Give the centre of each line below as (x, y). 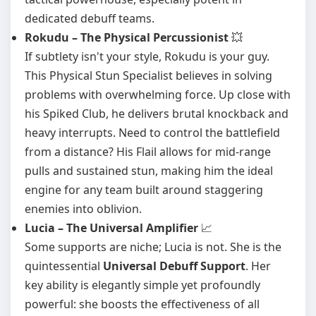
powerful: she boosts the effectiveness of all (142, 304)
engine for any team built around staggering (144, 190)
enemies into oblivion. (83, 209)
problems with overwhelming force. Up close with (158, 95)
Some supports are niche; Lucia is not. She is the (153, 247)
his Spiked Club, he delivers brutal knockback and (157, 114)
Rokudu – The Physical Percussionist (127, 37)
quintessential (64, 266)
